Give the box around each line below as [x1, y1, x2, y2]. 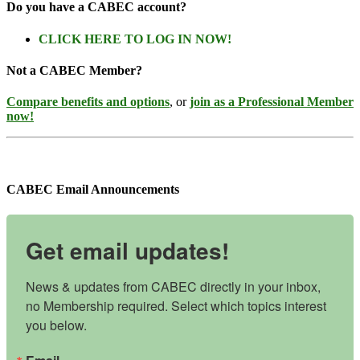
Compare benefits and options [6, 95, 170, 109]
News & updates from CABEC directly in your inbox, [26, 276, 321, 296]
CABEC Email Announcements [6, 182, 179, 197]
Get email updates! [26, 233, 229, 267]
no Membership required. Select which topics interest [26, 296, 326, 315]
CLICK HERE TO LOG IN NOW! [39, 31, 231, 46]
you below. [26, 315, 87, 334]
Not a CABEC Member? [6, 63, 142, 77]
